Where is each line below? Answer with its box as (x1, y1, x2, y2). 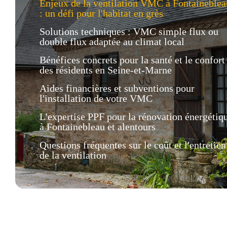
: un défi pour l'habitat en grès (40, 8, 163, 19)
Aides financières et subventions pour (40, 83, 195, 94)
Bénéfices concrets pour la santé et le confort (40, 54, 225, 65)
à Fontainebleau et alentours (40, 121, 156, 132)
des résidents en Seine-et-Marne (40, 64, 172, 75)
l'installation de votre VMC (40, 93, 153, 104)
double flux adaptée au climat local (40, 36, 184, 47)
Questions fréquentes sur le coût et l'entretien (40, 139, 226, 150)
